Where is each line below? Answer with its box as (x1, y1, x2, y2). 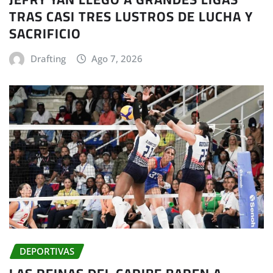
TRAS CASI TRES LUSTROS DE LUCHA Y (9, 4, 253, 30)
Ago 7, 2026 (91, 52, 143, 65)
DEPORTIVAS (19, 245, 74, 258)
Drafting (30, 52, 66, 65)
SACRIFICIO (9, 21, 81, 47)
